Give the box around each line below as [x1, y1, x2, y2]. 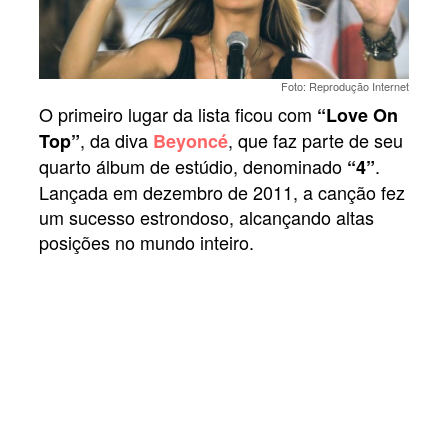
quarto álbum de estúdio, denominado [39, 153, 347, 180]
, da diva [80, 127, 153, 154]
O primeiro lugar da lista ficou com [39, 101, 317, 128]
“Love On [317, 102, 398, 129]
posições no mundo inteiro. [39, 229, 254, 256]
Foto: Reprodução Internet [281, 78, 409, 95]
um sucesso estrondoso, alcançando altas [39, 204, 374, 231]
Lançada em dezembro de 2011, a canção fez [39, 179, 405, 206]
